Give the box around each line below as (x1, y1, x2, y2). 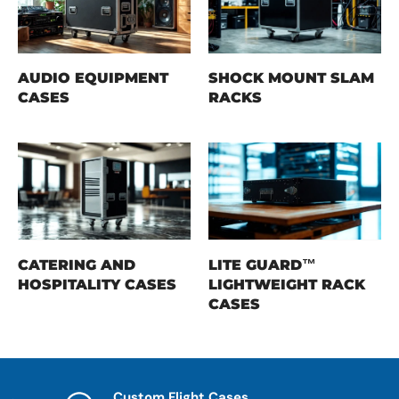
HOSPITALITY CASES (18, 274, 176, 293)
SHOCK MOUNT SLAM (208, 69, 374, 87)
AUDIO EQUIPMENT (18, 69, 168, 87)
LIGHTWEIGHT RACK (208, 274, 365, 293)
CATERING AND (18, 255, 135, 273)
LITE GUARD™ (208, 255, 316, 273)
